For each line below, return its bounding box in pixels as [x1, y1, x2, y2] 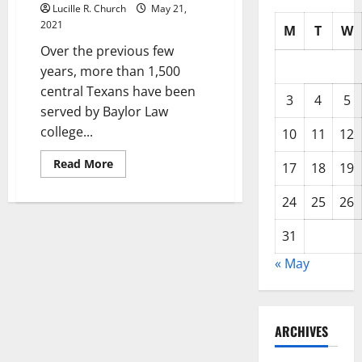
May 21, [149, 2, 187, 16]
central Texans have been [40, 82, 196, 101]
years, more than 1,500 [40, 62, 180, 81]
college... [40, 123, 93, 141]
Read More [53, 156, 113, 172]
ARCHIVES [274, 322, 328, 342]
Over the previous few [40, 42, 174, 61]
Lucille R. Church [53, 2, 126, 16]
